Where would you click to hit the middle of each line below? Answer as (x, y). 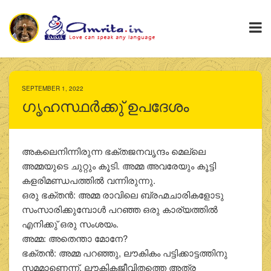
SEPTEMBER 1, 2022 (52, 89)
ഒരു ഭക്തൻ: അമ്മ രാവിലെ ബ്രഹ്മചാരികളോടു (122, 195)
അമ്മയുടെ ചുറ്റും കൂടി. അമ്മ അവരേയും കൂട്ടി (119, 166)
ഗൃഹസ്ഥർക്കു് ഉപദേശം (105, 107)
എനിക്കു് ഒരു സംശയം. (70, 224)
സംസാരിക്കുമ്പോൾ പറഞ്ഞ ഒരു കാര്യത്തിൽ (119, 209)
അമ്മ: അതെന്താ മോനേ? (74, 238)
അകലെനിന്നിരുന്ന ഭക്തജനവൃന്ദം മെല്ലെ (113, 151)
